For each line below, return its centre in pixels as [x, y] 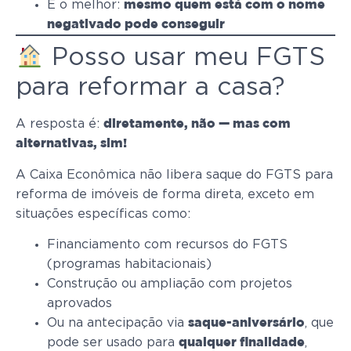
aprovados [80, 304]
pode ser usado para [113, 343]
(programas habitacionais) [129, 264]
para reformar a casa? [150, 87]
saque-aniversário [246, 324]
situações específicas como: [103, 213]
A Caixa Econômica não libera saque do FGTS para [174, 174]
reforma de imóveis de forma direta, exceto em [165, 194]
